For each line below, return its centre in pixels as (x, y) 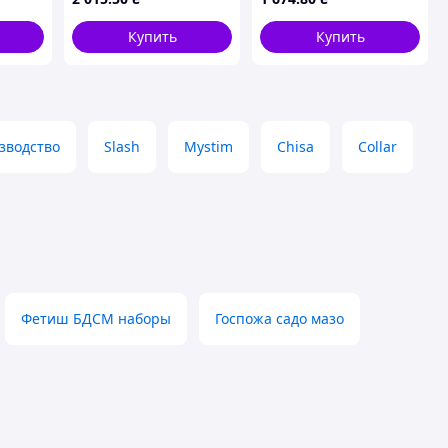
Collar (377, 146)
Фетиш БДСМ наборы (96, 318)
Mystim (208, 146)
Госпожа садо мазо (279, 318)
